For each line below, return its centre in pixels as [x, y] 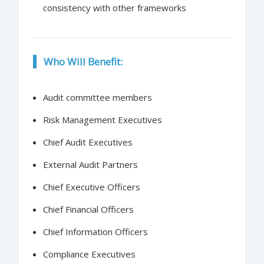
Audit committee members [98, 98]
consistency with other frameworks [115, 8]
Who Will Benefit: [83, 62]
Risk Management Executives [103, 120]
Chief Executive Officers [92, 187]
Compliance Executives [89, 254]
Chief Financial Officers [88, 209]
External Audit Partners [90, 165]
